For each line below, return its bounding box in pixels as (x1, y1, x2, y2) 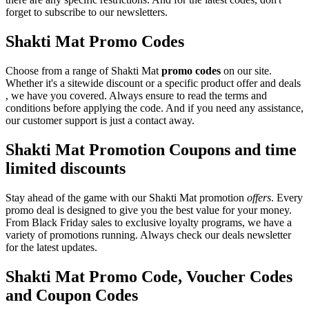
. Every (271, 191, 303, 203)
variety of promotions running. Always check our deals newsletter (6, 228, 291, 241)
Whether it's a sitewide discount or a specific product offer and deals (6, 77, 301, 89)
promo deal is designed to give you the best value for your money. (6, 203, 292, 216)
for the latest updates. (6, 241, 97, 253)
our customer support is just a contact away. (6, 114, 195, 126)
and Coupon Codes (6, 286, 138, 304)
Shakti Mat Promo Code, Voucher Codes (6, 267, 292, 286)
